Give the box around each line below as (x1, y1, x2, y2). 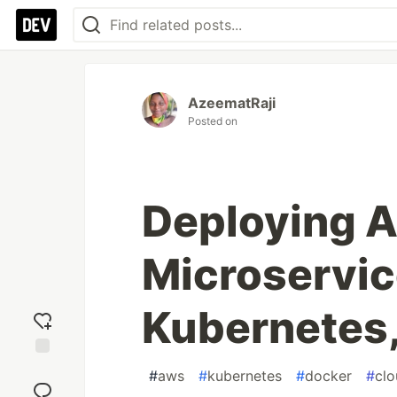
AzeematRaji (188, 94, 276, 112)
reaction (19, 376, 66, 392)
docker (305, 367, 352, 385)
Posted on (188, 114, 237, 128)
